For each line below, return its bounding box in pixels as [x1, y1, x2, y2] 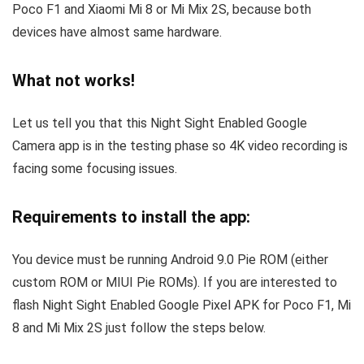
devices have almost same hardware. [12, 24, 222, 41]
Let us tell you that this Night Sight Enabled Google [12, 115, 307, 132]
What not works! [12, 71, 135, 91]
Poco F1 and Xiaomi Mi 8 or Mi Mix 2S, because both [12, 2, 311, 18]
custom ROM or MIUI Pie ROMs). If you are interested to [12, 275, 337, 291]
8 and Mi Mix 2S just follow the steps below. [12, 320, 266, 336]
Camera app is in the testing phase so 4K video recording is [12, 138, 348, 154]
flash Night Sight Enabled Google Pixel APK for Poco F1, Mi [12, 297, 351, 314]
